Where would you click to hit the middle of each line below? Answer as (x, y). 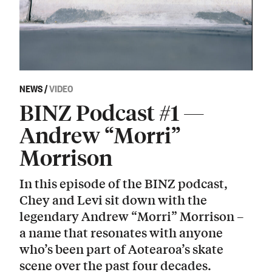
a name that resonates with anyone (121, 232)
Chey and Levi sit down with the (113, 199)
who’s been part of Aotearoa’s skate (121, 248)
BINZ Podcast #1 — (112, 112)
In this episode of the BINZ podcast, (124, 183)
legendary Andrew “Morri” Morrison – (132, 216)
